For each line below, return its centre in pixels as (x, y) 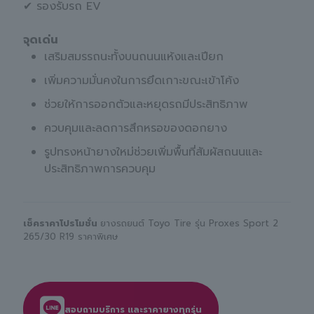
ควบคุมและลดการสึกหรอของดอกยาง (136, 128)
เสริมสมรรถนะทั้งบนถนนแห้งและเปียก (134, 56)
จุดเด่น (41, 40)
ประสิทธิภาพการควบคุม (100, 169)
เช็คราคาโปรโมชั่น (62, 223)
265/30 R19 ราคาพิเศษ (71, 236)
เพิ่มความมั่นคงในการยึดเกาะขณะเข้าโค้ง (142, 80)
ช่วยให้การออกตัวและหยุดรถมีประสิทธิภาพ (146, 104)
